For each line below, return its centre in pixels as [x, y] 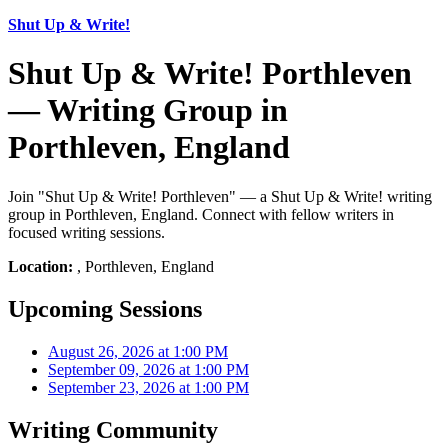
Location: [40, 266]
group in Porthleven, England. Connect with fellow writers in [201, 214]
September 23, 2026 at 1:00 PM [148, 387]
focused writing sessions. [86, 232]
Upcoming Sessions [105, 308]
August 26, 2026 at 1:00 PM [138, 351]
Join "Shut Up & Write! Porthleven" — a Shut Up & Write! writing [220, 196]
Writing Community [113, 429]
